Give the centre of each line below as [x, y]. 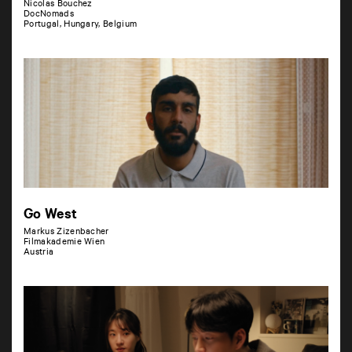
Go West [51, 216]
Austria [39, 253]
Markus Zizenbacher [66, 233]
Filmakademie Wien [64, 243]
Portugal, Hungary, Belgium [81, 26]
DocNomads [49, 15]
